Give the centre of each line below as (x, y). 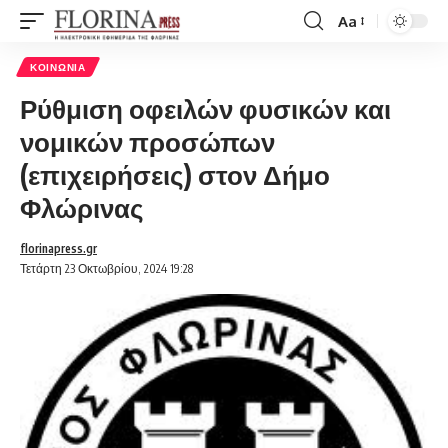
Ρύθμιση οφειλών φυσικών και (205, 108)
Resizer (362, 57)
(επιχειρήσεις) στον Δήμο (175, 174)
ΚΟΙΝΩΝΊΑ (58, 67)
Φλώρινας (82, 207)
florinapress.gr (58, 248)
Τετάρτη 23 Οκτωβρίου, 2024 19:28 (106, 268)
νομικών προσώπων (147, 141)
